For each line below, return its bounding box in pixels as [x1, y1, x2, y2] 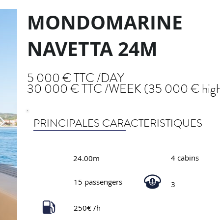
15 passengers [74, 177, 122, 187]
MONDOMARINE [27, 9, 183, 35]
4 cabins [171, 153, 199, 163]
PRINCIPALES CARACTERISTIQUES [33, 115, 202, 131]
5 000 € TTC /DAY [27, 69, 124, 87]
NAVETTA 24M [27, 35, 158, 62]
